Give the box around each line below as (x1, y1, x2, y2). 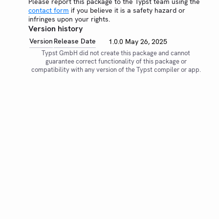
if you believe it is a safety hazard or (69, 6, 185, 15)
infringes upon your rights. (28, 15, 110, 23)
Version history (28, 23, 83, 34)
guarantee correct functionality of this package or (45, 57, 187, 66)
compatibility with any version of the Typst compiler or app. (31, 66, 201, 74)
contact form (28, 6, 69, 15)
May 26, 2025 (125, 37, 168, 46)
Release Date (54, 37, 96, 45)
